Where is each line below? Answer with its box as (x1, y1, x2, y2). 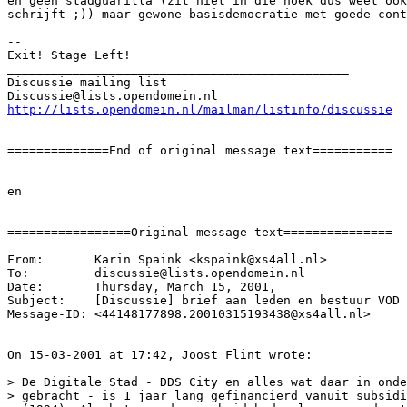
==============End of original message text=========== (7, 144, 392, 157)
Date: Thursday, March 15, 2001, (7, 280, 283, 293)
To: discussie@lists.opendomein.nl (7, 266, 305, 280)
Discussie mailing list (7, 75, 167, 89)
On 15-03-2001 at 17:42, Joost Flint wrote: (7, 348, 313, 362)
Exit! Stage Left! (7, 48, 131, 62)
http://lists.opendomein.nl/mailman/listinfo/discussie (7, 103, 392, 116)
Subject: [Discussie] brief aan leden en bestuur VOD (7, 293, 400, 307)
